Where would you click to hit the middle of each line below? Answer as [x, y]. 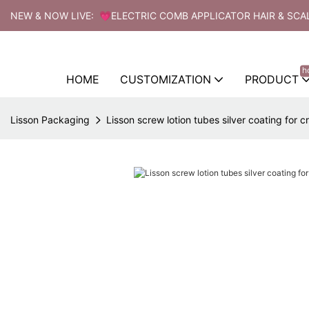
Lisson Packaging [50, 119]
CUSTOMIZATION [165, 79]
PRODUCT [271, 79]
